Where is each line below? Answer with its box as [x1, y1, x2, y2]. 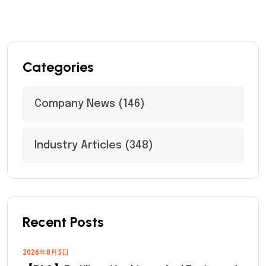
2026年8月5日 [23, 248, 69, 256]
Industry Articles [34, 140, 122, 151]
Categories [23, 58, 94, 75]
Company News [34, 99, 115, 109]
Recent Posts [23, 213, 104, 230]
